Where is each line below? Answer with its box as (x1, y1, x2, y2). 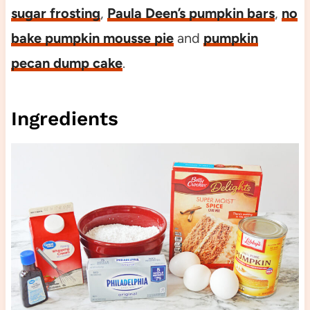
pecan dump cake (10, 54, 122, 71)
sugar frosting (10, 4, 100, 21)
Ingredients (10, 107, 118, 130)
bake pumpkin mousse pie (10, 29, 174, 46)
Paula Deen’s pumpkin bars (107, 4, 275, 21)
